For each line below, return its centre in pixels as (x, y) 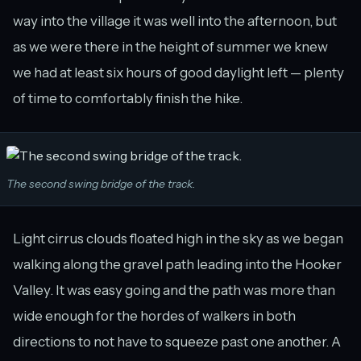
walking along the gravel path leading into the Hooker (177, 265)
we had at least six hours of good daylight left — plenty (178, 73)
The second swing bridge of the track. (101, 184)
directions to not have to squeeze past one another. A (177, 342)
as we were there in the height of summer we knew (170, 47)
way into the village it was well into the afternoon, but (175, 21)
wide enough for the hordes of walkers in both (154, 316)
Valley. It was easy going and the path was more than (174, 290)
